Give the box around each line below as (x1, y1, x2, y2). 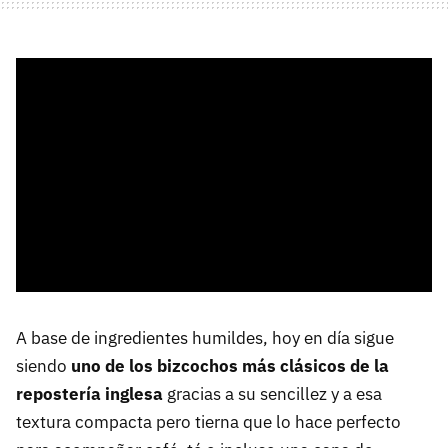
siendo (16, 355, 71, 378)
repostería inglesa (16, 383, 163, 406)
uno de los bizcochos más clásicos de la (71, 355, 389, 378)
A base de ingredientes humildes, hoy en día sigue (16, 327, 394, 350)
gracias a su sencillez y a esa (163, 383, 382, 406)
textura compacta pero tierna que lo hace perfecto (16, 411, 401, 434)
